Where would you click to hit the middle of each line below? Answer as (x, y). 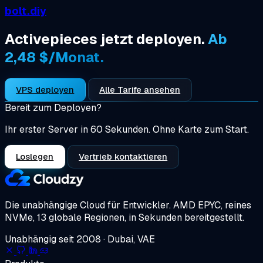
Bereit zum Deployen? (53, 107)
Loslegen (35, 156)
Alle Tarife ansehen (140, 89)
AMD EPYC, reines (212, 205)
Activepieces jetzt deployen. (106, 39)
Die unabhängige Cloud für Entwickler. (89, 205)
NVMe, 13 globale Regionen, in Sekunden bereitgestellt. (124, 217)
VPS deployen (45, 89)
